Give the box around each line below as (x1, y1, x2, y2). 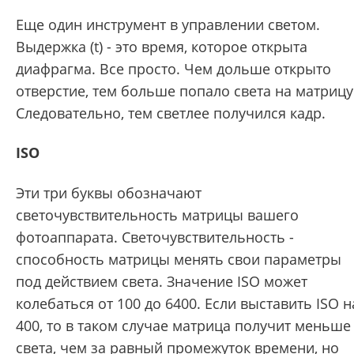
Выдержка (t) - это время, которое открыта (16, 36, 307, 56)
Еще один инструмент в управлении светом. (16, 14, 320, 34)
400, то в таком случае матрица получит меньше (16, 315, 351, 335)
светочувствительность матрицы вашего (16, 205, 299, 224)
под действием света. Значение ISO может (16, 271, 307, 291)
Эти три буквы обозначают (16, 183, 201, 202)
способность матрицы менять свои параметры (16, 249, 341, 269)
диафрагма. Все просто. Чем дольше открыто (16, 58, 331, 78)
